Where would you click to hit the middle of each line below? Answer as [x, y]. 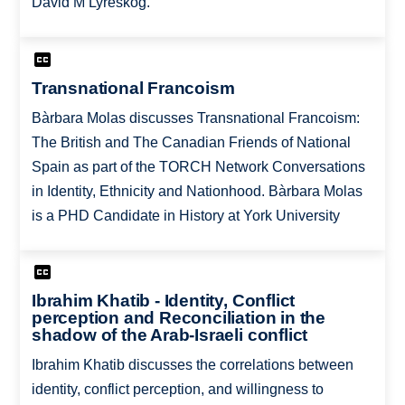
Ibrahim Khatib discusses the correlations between [192, 365]
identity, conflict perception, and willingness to [177, 390]
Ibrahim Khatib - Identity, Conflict [163, 301]
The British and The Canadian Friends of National [191, 142]
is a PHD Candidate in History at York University [185, 215]
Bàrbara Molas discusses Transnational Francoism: [195, 118]
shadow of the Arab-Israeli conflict [170, 335]
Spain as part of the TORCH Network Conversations [198, 166]
